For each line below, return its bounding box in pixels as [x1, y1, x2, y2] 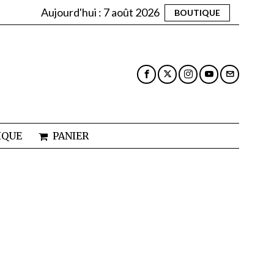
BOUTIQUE [174, 7, 220, 18]
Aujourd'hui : [41, 5, 103, 19]
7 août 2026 [103, 5, 160, 19]
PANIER [52, 130, 89, 143]
